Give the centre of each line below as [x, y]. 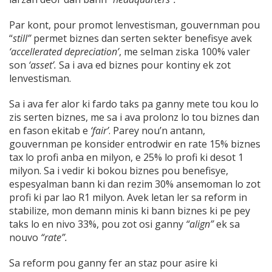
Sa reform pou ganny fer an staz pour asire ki [113, 263]
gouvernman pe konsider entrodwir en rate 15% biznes [135, 144]
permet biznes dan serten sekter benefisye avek [143, 39]
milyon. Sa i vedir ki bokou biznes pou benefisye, [119, 171]
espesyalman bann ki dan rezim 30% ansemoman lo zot [135, 184]
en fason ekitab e [50, 131]
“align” [200, 224]
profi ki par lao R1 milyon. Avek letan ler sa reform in [128, 198]
